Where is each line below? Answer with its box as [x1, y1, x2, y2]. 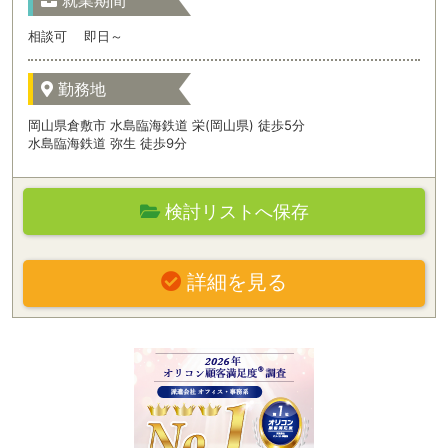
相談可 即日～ [28, 28, 124, 45]
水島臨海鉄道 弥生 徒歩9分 [28, 134, 188, 151]
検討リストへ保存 [159, 201, 309, 223]
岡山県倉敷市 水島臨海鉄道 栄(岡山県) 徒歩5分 [28, 116, 306, 133]
